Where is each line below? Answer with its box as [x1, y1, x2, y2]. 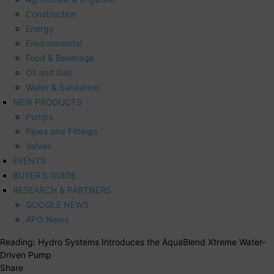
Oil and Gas [26, 67, 72, 78]
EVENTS [13, 155, 46, 166]
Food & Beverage [26, 53, 94, 64]
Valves [26, 141, 51, 152]
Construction [26, 9, 76, 20]
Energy [26, 23, 54, 34]
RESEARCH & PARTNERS [13, 185, 111, 196]
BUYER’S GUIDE [13, 170, 76, 181]
